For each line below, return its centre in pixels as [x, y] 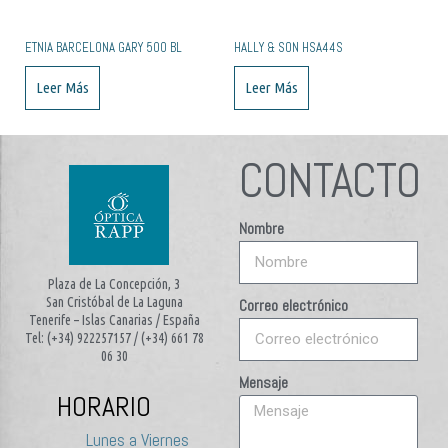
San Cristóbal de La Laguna [114, 302]
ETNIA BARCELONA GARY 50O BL [103, 47]
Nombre [261, 229]
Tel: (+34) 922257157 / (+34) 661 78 [114, 338]
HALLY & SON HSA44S [288, 47]
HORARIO [104, 407]
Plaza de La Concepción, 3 [114, 284]
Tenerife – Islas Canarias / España [114, 320]
